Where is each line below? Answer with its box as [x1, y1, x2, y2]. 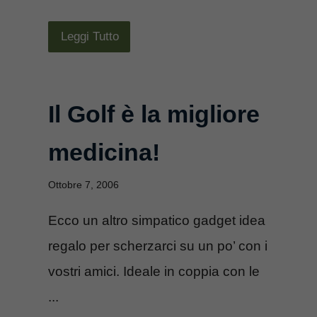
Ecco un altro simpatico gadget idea [48, 212, 265, 228]
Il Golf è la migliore [48, 100, 260, 127]
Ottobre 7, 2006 [48, 178, 119, 190]
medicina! [48, 138, 160, 166]
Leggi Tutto [61, 29, 119, 43]
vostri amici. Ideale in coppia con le [48, 263, 260, 279]
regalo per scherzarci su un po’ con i [48, 238, 267, 253]
